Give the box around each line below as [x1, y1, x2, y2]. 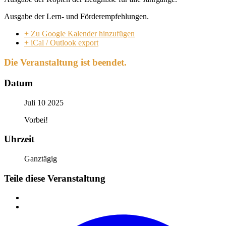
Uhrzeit [4, 134, 34, 145]
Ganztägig [24, 154, 57, 163]
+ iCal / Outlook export [24, 38, 98, 47]
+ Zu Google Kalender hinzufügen [24, 29, 135, 38]
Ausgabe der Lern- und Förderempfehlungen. [4, 12, 149, 21]
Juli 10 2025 [24, 98, 64, 107]
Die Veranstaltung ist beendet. [4, 57, 127, 68]
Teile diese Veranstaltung [4, 173, 105, 184]
